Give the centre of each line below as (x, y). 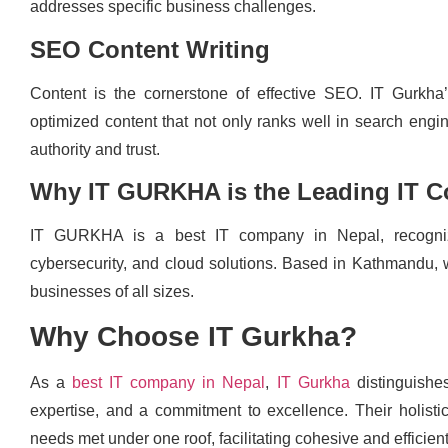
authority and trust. (95, 149)
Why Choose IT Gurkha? (193, 337)
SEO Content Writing (150, 49)
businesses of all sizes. (112, 291)
